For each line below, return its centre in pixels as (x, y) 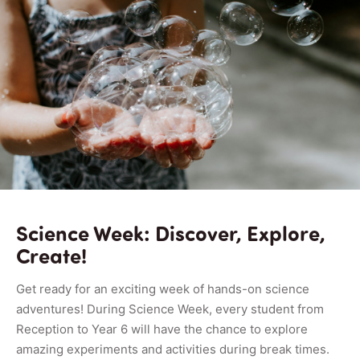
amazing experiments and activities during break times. (173, 349)
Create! (51, 255)
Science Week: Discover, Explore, (171, 232)
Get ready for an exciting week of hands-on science (163, 288)
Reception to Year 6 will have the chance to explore (162, 329)
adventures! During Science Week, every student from (170, 309)
